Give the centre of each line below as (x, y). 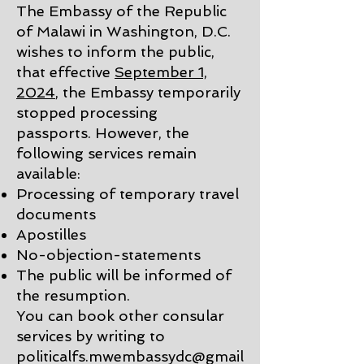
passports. (54, 133)
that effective (65, 72)
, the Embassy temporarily (148, 92)
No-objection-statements (108, 255)
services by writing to (91, 336)
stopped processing (87, 113)
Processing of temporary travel (128, 194)
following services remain (106, 153)
